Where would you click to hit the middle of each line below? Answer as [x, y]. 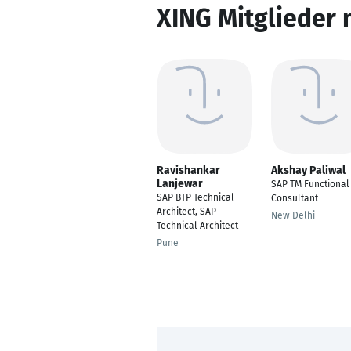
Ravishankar [188, 170]
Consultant [295, 198]
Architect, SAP [186, 212]
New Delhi [293, 215]
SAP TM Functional [310, 184]
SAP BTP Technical [195, 197]
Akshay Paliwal [308, 170]
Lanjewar [180, 184]
